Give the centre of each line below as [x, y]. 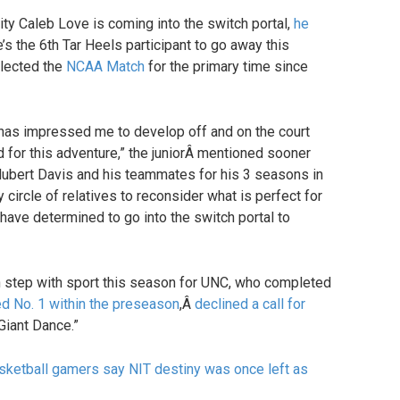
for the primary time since [226, 66]
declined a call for [250, 304]
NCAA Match [105, 66]
